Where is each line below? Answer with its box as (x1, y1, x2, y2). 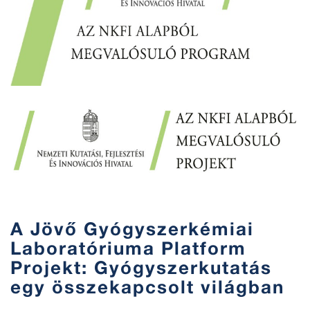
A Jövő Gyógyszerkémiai (10, 217, 254, 239)
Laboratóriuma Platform (10, 237, 246, 259)
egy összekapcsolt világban (10, 275, 284, 298)
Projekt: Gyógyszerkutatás (10, 256, 272, 278)
